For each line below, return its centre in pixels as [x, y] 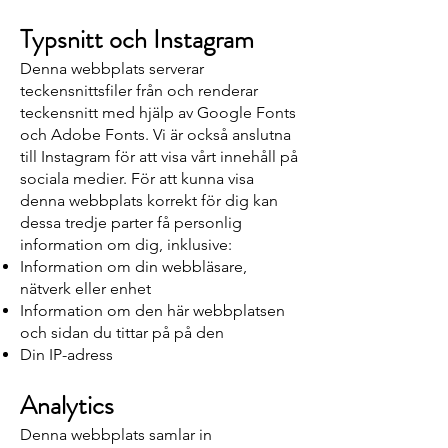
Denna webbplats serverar [112, 68]
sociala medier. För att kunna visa [137, 178]
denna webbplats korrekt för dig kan [149, 200]
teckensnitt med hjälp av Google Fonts [158, 112]
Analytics [67, 405]
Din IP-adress [66, 354]
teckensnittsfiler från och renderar [139, 90]
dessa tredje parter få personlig [131, 222]
